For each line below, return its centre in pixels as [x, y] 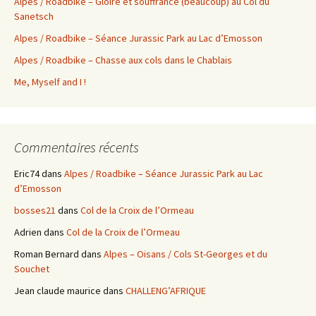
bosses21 [35, 211]
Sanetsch [34, 17]
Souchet [32, 269]
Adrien [28, 232]
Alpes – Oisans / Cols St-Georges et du [186, 254]
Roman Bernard [47, 254]
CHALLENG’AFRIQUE [166, 291]
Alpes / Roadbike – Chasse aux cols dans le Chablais [123, 60]
